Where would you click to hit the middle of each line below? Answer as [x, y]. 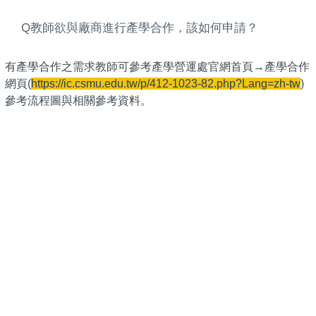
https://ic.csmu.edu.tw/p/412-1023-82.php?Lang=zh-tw [166, 83]
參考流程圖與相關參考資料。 [78, 100]
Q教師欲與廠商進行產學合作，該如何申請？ [140, 28]
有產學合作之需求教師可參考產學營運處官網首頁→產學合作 [157, 66]
